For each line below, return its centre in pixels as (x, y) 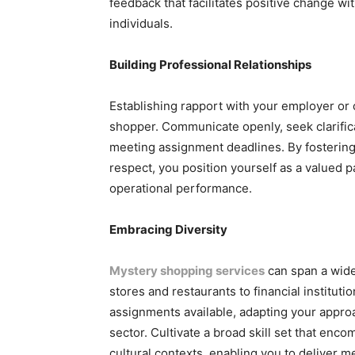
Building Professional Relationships (210, 64)
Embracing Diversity (168, 229)
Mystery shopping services (187, 270)
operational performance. (181, 188)
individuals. (141, 23)
